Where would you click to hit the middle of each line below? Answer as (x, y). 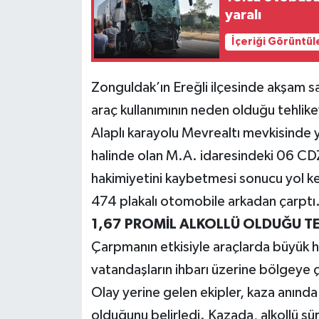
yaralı (244, 15)
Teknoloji (65, 33)
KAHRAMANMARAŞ (95, 106)
